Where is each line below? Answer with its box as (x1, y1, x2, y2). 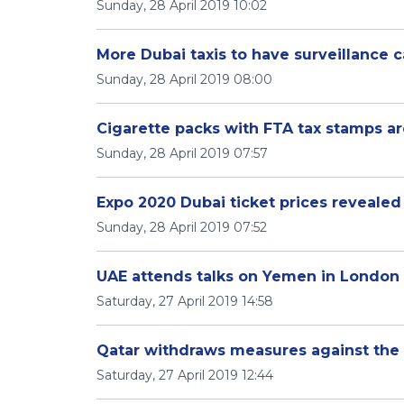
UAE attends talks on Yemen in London (96, 268, 399, 285)
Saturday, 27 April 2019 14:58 (96, 293, 273, 309)
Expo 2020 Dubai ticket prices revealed (96, 194, 401, 211)
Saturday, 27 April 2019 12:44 (96, 367, 273, 383)
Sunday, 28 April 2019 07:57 (96, 145, 268, 161)
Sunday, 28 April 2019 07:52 (96, 219, 267, 235)
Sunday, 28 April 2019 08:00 (96, 71, 272, 87)
